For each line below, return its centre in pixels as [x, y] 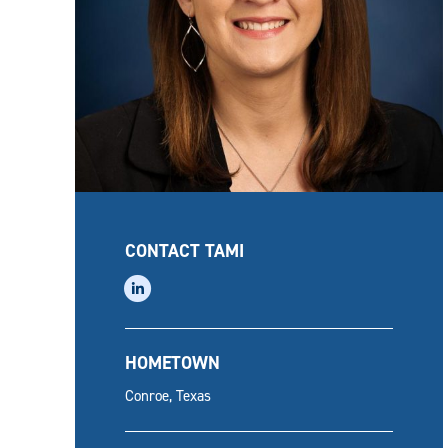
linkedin [176, 280]
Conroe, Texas [168, 395]
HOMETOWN [172, 362]
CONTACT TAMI [184, 250]
